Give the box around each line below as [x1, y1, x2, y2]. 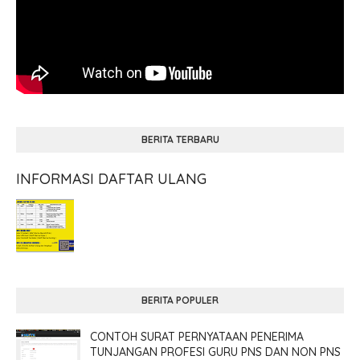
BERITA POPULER [141, 294, 219, 306]
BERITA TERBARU [141, 133, 219, 145]
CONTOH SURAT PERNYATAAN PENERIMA [90, 329, 304, 344]
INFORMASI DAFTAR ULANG [16, 170, 207, 188]
